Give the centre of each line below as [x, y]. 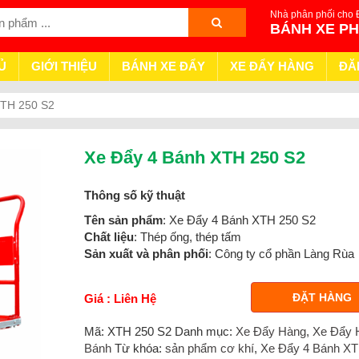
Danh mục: [205, 331]
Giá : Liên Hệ [120, 298]
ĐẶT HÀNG [323, 297]
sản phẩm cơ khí [209, 348]
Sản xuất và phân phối [146, 253]
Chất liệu [109, 236]
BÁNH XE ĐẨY [163, 66]
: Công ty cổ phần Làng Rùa [281, 253]
